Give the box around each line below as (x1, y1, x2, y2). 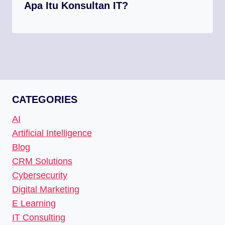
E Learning (12, 198, 56, 208)
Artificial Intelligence (12, 128, 92, 138)
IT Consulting (12, 212, 65, 222)
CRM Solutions (12, 156, 72, 166)
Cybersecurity (12, 170, 67, 180)
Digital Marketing (12, 184, 79, 194)
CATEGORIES (12, 93, 77, 105)
